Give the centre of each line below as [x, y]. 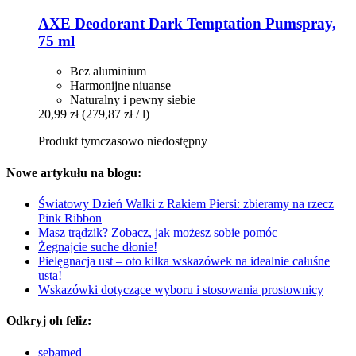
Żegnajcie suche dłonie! [98, 246]
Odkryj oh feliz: [49, 321]
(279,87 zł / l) [116, 114]
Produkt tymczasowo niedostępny [123, 141]
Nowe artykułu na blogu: [74, 172]
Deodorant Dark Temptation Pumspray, [203, 23]
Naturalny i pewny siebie [133, 100]
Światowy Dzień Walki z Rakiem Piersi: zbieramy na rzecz [186, 203]
